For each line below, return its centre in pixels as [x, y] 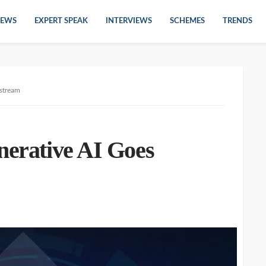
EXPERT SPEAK [61, 21]
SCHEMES [187, 21]
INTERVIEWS [129, 21]
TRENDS [237, 21]
